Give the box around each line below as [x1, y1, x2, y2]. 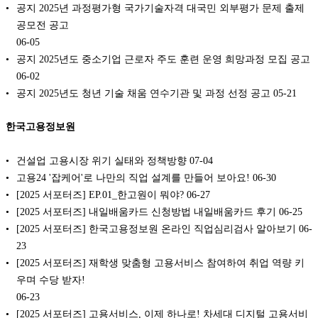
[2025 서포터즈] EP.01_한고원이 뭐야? [16, 189, 184, 201]
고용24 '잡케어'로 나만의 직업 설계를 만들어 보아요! [16, 172, 250, 184]
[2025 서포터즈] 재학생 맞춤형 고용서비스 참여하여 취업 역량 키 [16, 257, 305, 269]
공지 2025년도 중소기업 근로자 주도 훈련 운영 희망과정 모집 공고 [16, 53, 310, 65]
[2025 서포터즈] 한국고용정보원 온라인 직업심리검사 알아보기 [16, 223, 296, 235]
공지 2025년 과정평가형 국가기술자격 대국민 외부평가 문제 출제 [16, 1, 305, 13]
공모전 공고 [16, 18, 69, 31]
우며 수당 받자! [16, 274, 85, 286]
